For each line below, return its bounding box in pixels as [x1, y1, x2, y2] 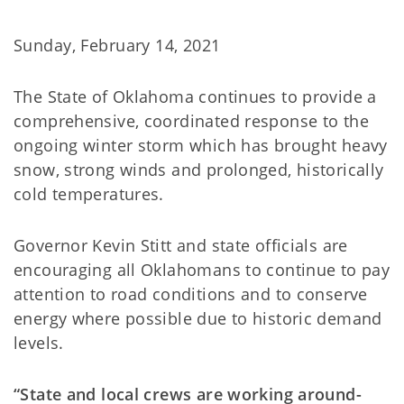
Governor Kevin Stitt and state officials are [14, 234, 348, 256]
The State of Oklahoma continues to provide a [14, 86, 377, 107]
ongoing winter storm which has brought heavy [14, 134, 388, 156]
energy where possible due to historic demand [14, 308, 382, 329]
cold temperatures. [14, 183, 164, 205]
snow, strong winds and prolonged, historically [14, 159, 384, 180]
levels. [14, 332, 64, 353]
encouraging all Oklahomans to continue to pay [14, 259, 390, 280]
